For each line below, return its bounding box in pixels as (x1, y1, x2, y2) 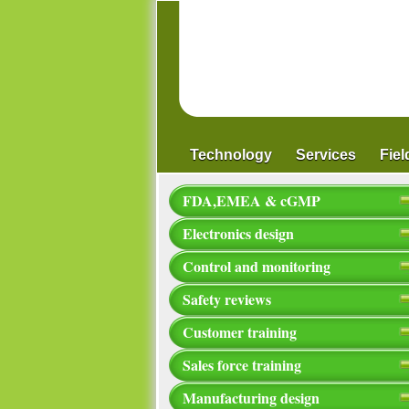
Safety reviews (183, 288, 271, 309)
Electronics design (183, 223, 294, 244)
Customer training (183, 321, 297, 342)
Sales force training (183, 354, 301, 375)
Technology (190, 147, 272, 163)
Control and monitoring (183, 256, 330, 277)
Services (296, 147, 356, 163)
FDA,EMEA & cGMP (183, 190, 320, 211)
